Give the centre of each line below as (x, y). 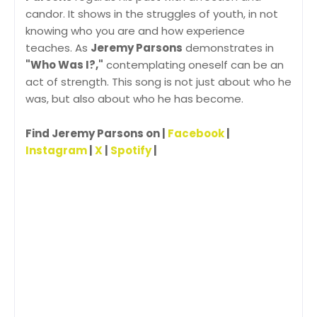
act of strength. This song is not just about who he (158, 82)
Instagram (56, 151)
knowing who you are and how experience (135, 31)
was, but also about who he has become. (134, 99)
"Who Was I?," (64, 65)
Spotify (131, 151)
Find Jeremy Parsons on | (97, 134)
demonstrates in (228, 48)
